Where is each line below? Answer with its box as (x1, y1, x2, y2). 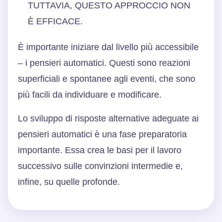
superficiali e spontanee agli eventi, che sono (18, 73, 195, 84)
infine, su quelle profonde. (18, 176, 120, 187)
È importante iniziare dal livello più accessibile (18, 42, 199, 52)
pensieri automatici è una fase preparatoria (18, 129, 187, 139)
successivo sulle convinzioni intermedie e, (18, 161, 183, 171)
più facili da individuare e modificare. (18, 89, 162, 100)
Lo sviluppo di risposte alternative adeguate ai (18, 113, 199, 123)
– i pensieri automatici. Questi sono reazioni (18, 57, 190, 68)
